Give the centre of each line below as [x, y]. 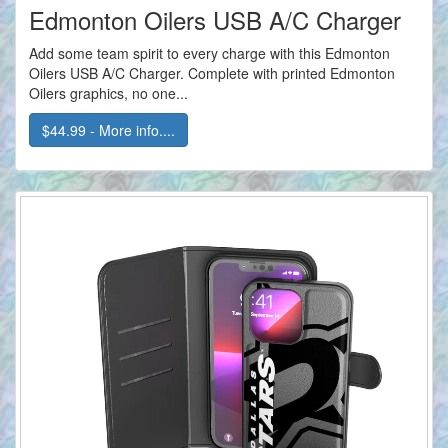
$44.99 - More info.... [108, 130]
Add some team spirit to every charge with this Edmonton [209, 53]
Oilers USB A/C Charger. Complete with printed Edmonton [212, 73]
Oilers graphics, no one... [108, 93]
